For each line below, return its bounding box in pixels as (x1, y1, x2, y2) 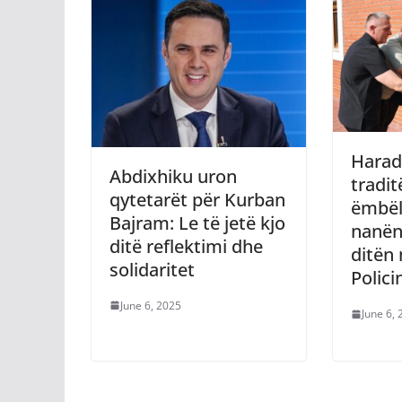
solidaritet (109, 257, 195, 282)
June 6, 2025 (120, 297, 181, 313)
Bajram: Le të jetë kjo (109, 210, 285, 235)
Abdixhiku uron (109, 163, 237, 188)
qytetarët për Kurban (109, 187, 285, 212)
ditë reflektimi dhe (109, 233, 263, 258)
